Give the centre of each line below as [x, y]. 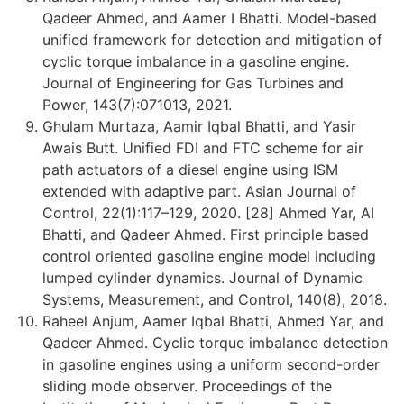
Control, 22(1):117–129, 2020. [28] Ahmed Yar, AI [208, 212]
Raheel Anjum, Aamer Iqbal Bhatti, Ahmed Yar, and [213, 321]
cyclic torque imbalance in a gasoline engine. [196, 61]
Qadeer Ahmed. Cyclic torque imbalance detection [215, 342]
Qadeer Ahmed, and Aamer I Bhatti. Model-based [210, 18]
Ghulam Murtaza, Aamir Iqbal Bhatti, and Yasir [199, 126]
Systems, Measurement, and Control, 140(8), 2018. [215, 299]
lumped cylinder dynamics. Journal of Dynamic [202, 277]
